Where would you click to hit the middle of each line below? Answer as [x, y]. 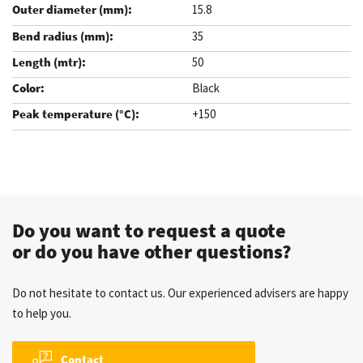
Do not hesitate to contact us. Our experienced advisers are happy [180, 293]
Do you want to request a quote [151, 230]
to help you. [42, 313]
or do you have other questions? [152, 251]
